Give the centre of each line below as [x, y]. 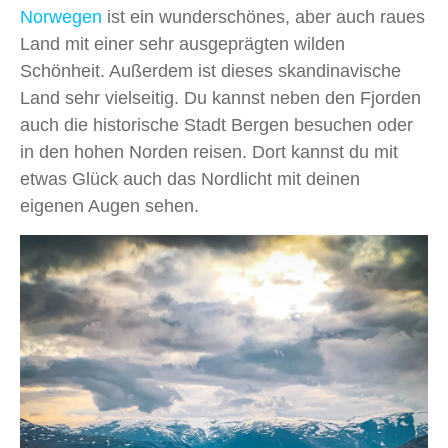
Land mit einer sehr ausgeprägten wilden [182, 44]
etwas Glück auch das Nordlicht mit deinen [190, 179]
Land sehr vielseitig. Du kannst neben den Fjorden [220, 98]
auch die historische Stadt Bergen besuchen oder [216, 125]
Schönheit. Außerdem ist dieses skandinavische [210, 71]
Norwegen [61, 17]
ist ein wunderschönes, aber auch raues [263, 17]
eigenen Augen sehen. [109, 206]
